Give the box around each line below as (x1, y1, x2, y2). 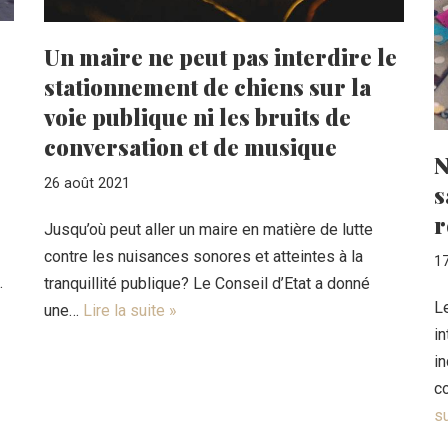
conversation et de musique (44, 131, 337, 162)
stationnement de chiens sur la (44, 71, 371, 102)
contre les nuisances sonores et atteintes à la (44, 246, 363, 266)
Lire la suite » (83, 300, 177, 320)
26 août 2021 (44, 174, 130, 192)
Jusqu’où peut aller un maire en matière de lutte (44, 219, 373, 239)
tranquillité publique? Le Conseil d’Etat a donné (44, 273, 370, 293)
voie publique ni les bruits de (44, 101, 351, 132)
